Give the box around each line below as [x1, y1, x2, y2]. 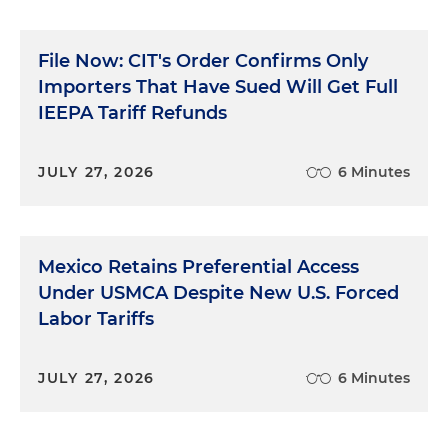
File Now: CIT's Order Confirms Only [38, 49, 368, 72]
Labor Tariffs [38, 307, 154, 330]
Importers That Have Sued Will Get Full [38, 75, 398, 98]
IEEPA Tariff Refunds [38, 101, 227, 124]
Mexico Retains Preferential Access [38, 255, 359, 278]
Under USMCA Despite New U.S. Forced [38, 281, 399, 304]
